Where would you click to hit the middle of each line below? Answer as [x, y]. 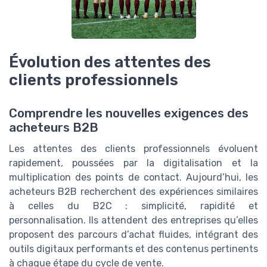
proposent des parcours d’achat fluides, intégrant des [133, 235]
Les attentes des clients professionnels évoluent [133, 149]
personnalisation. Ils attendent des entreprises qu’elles [133, 221]
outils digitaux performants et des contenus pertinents [133, 249]
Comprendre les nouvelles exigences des [129, 114]
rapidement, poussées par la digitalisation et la [133, 163]
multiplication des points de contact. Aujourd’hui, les [133, 178]
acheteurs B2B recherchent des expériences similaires [133, 192]
